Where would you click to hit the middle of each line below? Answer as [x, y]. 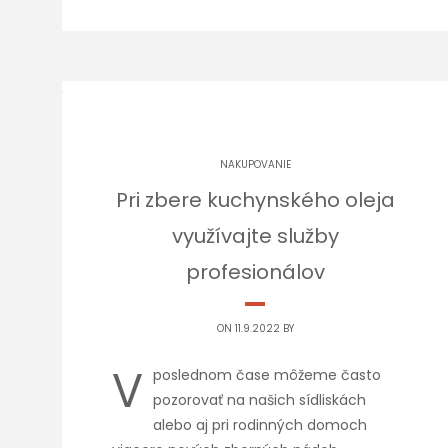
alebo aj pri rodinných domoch [260, 425]
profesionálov [255, 272]
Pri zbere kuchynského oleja [255, 200]
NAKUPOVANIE [255, 164]
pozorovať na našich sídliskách [259, 400]
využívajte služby [255, 236]
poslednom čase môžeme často [267, 375]
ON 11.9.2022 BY [255, 328]
